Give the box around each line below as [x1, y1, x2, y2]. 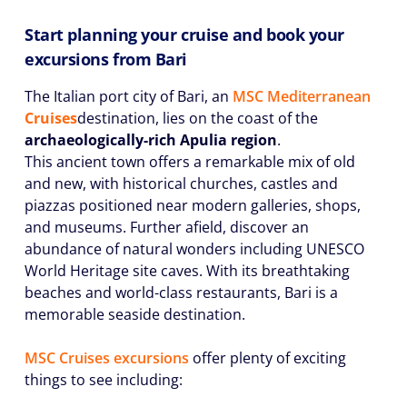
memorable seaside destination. [25, 304, 249, 324]
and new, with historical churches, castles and [25, 174, 338, 194]
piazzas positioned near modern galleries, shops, [25, 195, 361, 215]
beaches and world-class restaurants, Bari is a [25, 283, 338, 303]
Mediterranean [267, 86, 371, 106]
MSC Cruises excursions [25, 348, 189, 368]
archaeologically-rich [25, 130, 176, 150]
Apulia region [180, 130, 277, 150]
